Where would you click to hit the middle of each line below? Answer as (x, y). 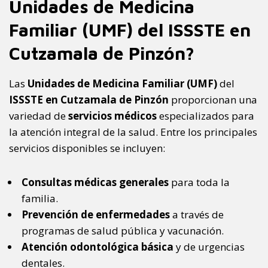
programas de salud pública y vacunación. (123, 231)
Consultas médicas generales (95, 182)
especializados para (205, 116)
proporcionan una (213, 100)
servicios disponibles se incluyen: (87, 148)
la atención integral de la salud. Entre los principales (133, 132)
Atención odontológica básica (98, 247)
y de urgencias (209, 247)
